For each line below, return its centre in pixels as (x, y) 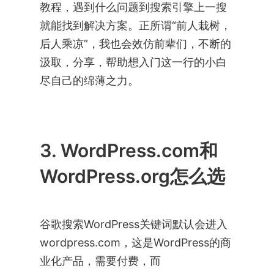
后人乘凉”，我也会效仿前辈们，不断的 (135, 43)
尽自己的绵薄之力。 (89, 80)
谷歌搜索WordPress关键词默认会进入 (133, 224)
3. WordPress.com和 (128, 150)
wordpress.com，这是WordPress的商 (135, 242)
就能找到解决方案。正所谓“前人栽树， (135, 25)
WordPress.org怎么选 (132, 176)
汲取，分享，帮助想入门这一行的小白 (133, 62)
